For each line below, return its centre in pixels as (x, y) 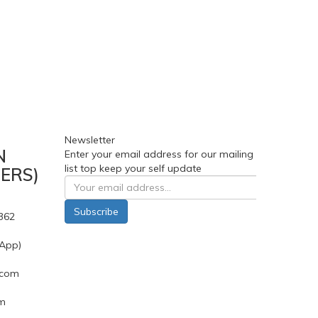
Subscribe (96, 212)
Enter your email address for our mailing (159, 154)
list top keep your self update (133, 169)
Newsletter (90, 140)
